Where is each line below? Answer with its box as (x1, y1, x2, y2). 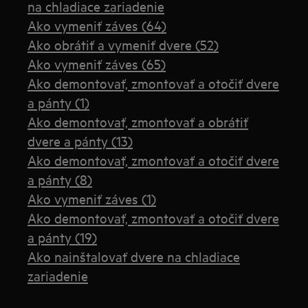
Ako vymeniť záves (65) (27, 55, 166, 72)
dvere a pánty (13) (27, 132, 133, 149)
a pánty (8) (27, 170, 93, 188)
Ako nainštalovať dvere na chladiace (27, 247, 241, 265)
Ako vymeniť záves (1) (27, 190, 157, 207)
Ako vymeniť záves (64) (27, 16, 167, 34)
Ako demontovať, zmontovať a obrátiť (27, 113, 249, 130)
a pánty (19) (27, 228, 98, 245)
